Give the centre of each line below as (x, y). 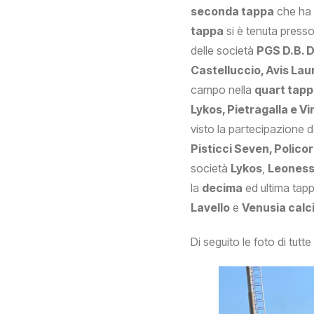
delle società (224, 51)
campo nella (223, 90)
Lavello (210, 208)
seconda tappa (232, 12)
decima (222, 188)
